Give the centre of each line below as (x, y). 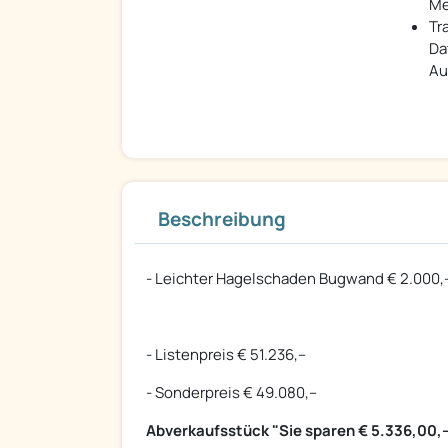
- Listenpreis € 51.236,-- (226, 355)
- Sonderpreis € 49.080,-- (231, 393)
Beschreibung (222, 219)
